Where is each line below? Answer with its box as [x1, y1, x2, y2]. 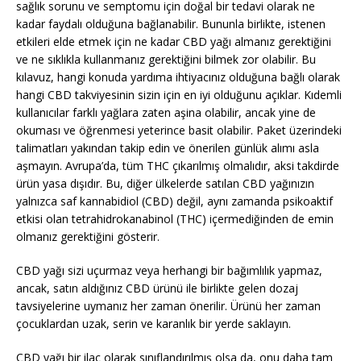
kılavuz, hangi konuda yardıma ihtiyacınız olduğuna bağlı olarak [16, 69, 340, 85]
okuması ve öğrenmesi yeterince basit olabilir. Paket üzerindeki [16, 122, 342, 139]
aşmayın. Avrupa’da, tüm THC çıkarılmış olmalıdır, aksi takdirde [16, 158, 339, 174]
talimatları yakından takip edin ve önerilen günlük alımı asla [16, 140, 319, 156]
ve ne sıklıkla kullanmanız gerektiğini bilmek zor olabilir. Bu [16, 52, 316, 68]
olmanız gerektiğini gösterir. [16, 229, 160, 245]
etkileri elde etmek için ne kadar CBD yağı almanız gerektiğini [16, 34, 331, 50]
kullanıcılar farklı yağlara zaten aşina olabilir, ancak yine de [16, 105, 316, 121]
